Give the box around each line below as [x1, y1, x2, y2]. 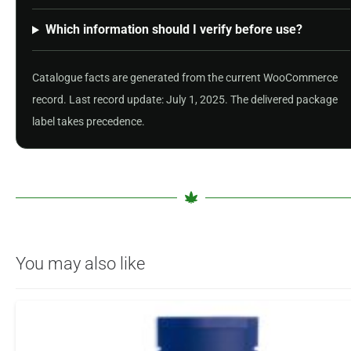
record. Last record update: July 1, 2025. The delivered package [32, 93, 338, 107]
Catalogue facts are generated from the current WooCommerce [32, 71, 338, 85]
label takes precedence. [32, 115, 145, 128]
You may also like [16, 254, 145, 274]
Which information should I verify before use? [45, 22, 302, 38]
